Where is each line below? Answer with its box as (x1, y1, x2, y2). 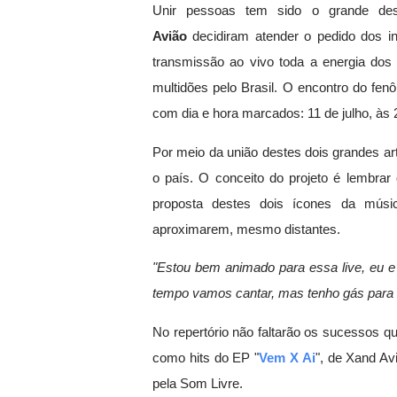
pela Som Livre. (152, 376, 243, 391)
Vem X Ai (259, 350, 315, 365)
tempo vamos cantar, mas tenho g (152, 286, 350, 301)
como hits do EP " (152, 350, 260, 365)
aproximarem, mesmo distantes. (152, 222, 340, 237)
